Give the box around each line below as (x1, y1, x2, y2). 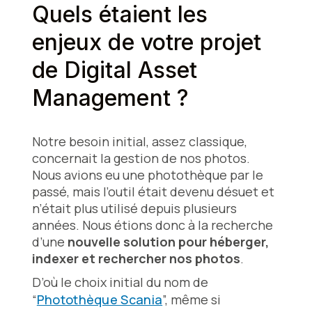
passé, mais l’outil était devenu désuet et (31, 183, 274, 201)
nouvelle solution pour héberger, (67, 233, 269, 251)
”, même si (162, 291, 221, 309)
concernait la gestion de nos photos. (31, 150, 250, 167)
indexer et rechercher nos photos (31, 250, 240, 267)
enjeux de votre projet (31, 29, 261, 56)
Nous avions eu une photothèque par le (31, 166, 263, 184)
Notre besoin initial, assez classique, (31, 133, 247, 150)
